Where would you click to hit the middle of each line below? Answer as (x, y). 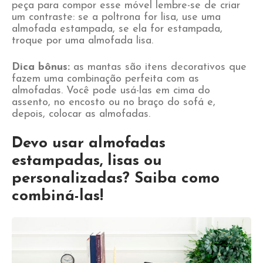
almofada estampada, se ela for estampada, (117, 29)
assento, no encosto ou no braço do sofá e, (114, 102)
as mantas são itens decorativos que (158, 67)
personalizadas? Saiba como (116, 179)
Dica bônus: (41, 67)
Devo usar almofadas (89, 144)
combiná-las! (58, 196)
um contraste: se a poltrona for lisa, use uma (116, 17)
